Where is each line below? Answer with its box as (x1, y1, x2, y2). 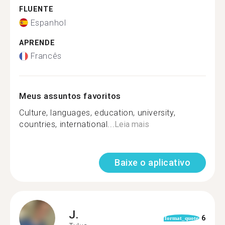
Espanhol (30, 18, 66, 28)
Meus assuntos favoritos (19, 91, 121, 101)
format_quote (164, 215, 198, 221)
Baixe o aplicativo (115, 157, 190, 168)
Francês (30, 51, 62, 61)
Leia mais (115, 120, 150, 129)
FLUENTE (19, 5, 54, 14)
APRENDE (19, 38, 55, 47)
